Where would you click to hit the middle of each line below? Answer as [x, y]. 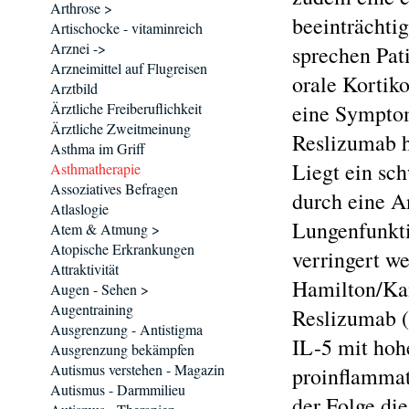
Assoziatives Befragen [114, 189]
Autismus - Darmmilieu [118, 389]
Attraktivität [84, 269]
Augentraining [92, 309]
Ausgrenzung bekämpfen [122, 349]
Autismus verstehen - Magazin [137, 369]
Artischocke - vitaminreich [126, 28]
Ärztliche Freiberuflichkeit [126, 108]
